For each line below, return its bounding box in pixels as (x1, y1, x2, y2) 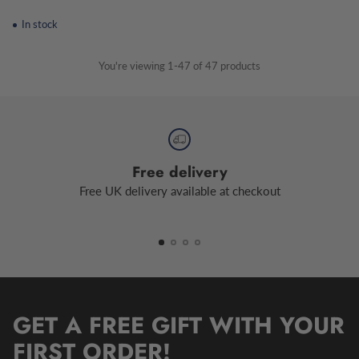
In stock (18, 17, 58, 30)
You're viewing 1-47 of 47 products (99, 58, 260, 72)
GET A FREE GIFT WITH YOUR (13, 309, 345, 343)
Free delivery (131, 161, 228, 184)
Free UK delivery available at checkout (79, 184, 280, 199)
